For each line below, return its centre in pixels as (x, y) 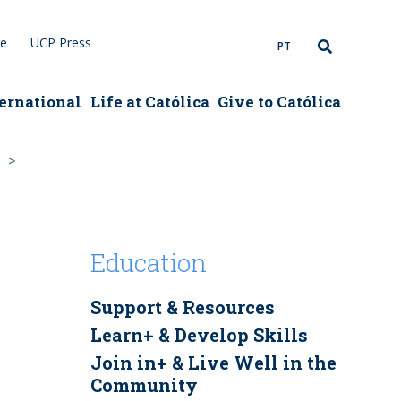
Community (144, 385)
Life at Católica (149, 102)
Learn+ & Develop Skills (199, 335)
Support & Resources (182, 307)
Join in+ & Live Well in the (213, 363)
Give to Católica (279, 102)
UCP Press (61, 43)
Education (148, 263)
